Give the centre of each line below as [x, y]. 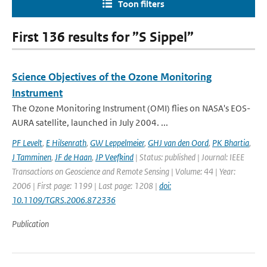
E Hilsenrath [66, 143]
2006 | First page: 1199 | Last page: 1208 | [86, 186]
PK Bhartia [231, 143]
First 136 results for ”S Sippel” [103, 37]
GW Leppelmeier [117, 143]
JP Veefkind [114, 157]
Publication [30, 224]
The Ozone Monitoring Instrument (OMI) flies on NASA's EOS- [131, 108]
